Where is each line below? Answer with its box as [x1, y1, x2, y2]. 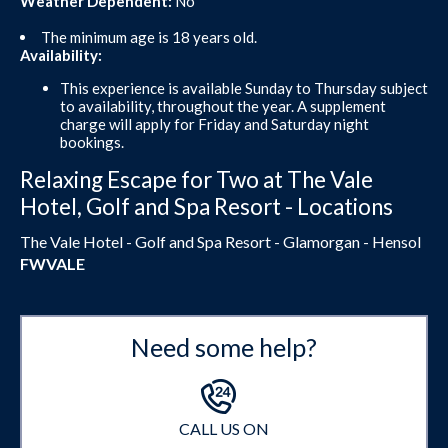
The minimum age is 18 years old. [41, 27, 257, 46]
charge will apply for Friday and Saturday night [60, 114, 369, 133]
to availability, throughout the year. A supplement [60, 96, 386, 115]
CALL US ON [179, 419, 269, 438]
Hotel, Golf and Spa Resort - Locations [20, 192, 393, 220]
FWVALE [20, 254, 85, 273]
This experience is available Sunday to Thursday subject [60, 78, 428, 97]
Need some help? [131, 332, 317, 362]
